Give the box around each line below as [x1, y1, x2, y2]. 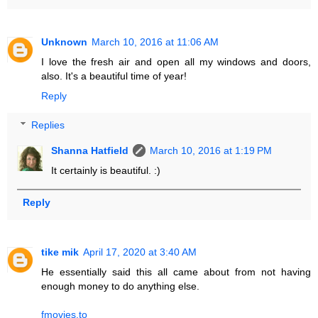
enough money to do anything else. [41, 280, 199, 292]
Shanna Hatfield [51, 145, 129, 157]
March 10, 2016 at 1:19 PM [150, 145, 273, 157]
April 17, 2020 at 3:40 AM [83, 246, 197, 258]
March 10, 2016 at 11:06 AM [92, 35, 219, 48]
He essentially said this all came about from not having [41, 266, 311, 278]
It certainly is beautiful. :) [51, 165, 161, 177]
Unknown [41, 35, 87, 48]
